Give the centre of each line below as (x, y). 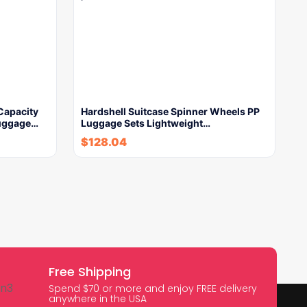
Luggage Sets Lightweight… (146, 123)
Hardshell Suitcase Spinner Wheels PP (170, 111)
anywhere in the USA (98, 299)
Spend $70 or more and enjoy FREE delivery (153, 288)
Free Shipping (90, 272)
